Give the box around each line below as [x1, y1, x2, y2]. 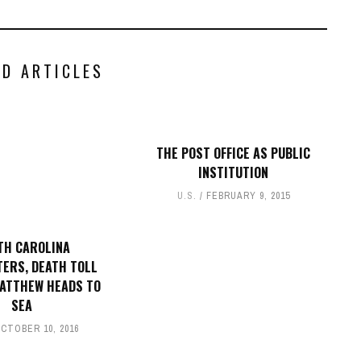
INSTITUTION [198, 162, 268, 182]
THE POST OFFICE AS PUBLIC [156, 143, 310, 163]
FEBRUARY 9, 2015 [205, 189, 290, 202]
